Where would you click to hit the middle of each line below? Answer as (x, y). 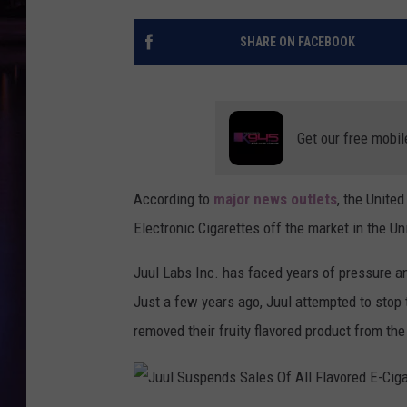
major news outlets (275, 199)
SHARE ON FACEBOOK (297, 42)
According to (174, 199)
